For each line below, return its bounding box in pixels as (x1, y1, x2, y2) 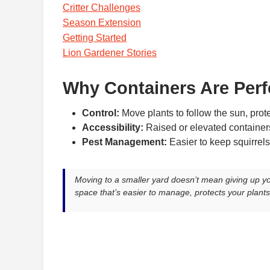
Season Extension (63, 17, 141, 28)
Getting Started (63, 33, 127, 43)
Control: (82, 107, 119, 118)
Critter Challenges (63, 2, 140, 13)
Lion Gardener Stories (63, 48, 157, 58)
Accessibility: (82, 122, 143, 133)
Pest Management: (82, 136, 167, 147)
